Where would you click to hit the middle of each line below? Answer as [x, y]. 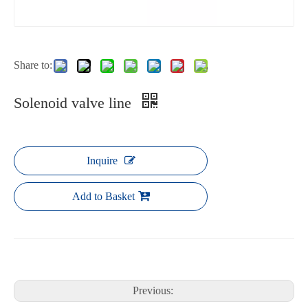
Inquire [102, 161]
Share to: [33, 65]
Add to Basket [103, 196]
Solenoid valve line [75, 103]
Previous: [154, 290]
